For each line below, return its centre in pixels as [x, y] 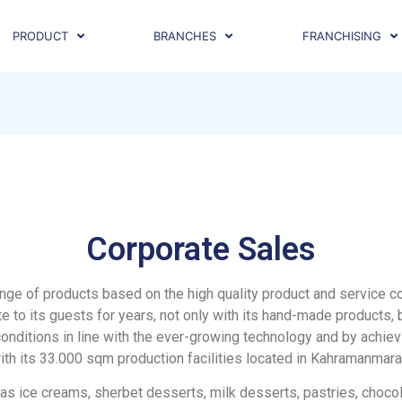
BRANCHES [185, 35]
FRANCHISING [341, 35]
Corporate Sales [201, 249]
